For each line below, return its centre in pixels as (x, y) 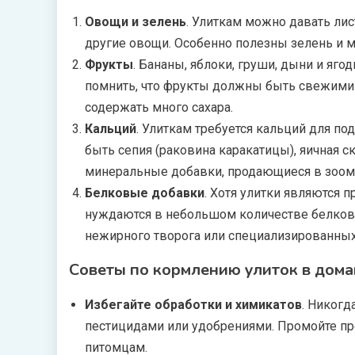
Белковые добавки (145, 193)
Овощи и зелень (136, 22)
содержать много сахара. (159, 107)
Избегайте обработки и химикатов (193, 305)
